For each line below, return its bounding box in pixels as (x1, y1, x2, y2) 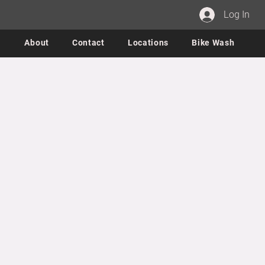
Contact (72, 38, 105, 47)
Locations (127, 38, 169, 47)
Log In (223, 9, 250, 20)
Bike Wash (192, 38, 235, 47)
